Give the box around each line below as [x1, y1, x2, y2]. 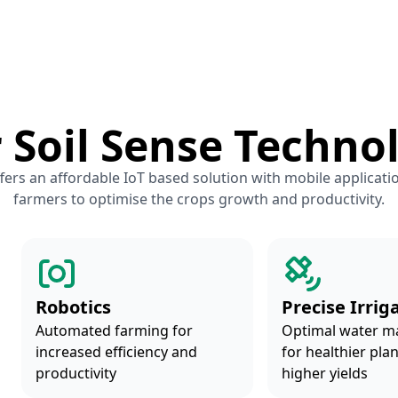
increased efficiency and [36, 342, 197, 362]
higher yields [282, 363, 369, 383]
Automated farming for [36, 321, 193, 340]
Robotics [36, 295, 111, 319]
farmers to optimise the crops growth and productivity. [13, 189, 385, 209]
